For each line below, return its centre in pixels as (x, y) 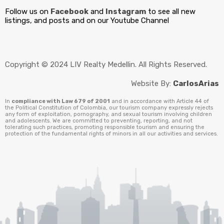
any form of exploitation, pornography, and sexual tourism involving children (108, 114)
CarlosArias (196, 84)
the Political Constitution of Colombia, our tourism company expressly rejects (109, 108)
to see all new (171, 12)
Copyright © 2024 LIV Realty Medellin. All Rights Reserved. (106, 65)
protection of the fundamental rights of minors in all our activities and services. (111, 134)
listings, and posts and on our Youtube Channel (87, 21)
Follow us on (28, 12)
